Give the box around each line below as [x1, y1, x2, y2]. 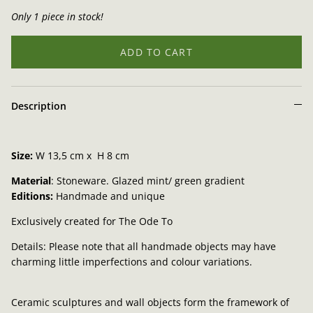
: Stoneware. [51, 174, 112, 188]
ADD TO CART [120, 45, 193, 59]
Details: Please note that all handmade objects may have [11, 240, 276, 254]
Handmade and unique [53, 189, 168, 203]
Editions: [11, 189, 53, 203]
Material [11, 174, 51, 188]
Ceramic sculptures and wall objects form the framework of [11, 296, 289, 310]
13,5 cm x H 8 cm [48, 149, 132, 163]
